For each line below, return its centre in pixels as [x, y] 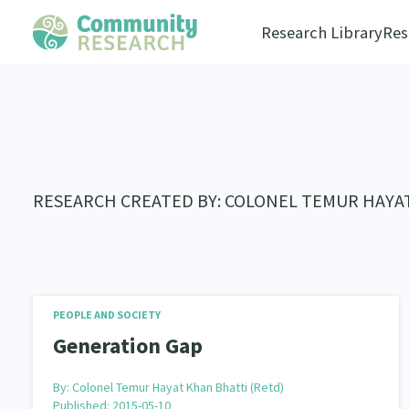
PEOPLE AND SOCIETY [107, 315]
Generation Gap [128, 346]
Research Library [321, 32]
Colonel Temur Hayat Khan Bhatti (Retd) [178, 387]
